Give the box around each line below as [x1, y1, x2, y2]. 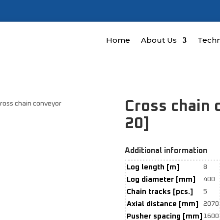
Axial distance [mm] [126, 200, 198, 208]
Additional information [124, 147, 207, 155]
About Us [140, 35, 177, 45]
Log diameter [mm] [126, 176, 195, 184]
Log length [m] [126, 164, 179, 171]
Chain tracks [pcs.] [126, 188, 193, 196]
